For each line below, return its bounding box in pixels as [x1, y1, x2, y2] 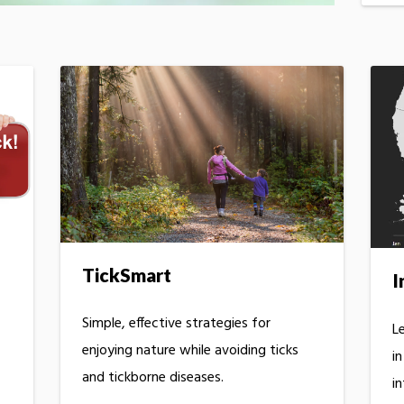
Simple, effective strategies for [82, 311, 271, 335]
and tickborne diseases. [82, 365, 225, 390]
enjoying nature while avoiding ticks [82, 338, 299, 363]
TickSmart [82, 262, 172, 286]
